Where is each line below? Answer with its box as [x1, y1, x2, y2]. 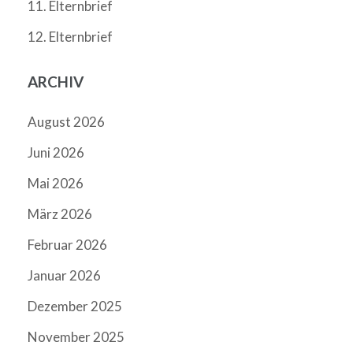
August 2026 [28, 113, 105, 130]
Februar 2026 [28, 236, 107, 253]
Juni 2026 [28, 143, 84, 161]
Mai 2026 [28, 174, 84, 191]
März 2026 [28, 205, 92, 222]
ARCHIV [28, 72, 84, 91]
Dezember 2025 [28, 297, 122, 314]
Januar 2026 [28, 266, 101, 284]
